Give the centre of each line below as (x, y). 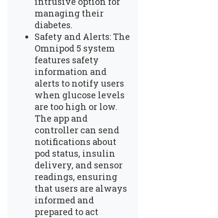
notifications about (75, 141)
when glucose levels (80, 95)
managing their (69, 13)
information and (71, 71)
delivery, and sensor (79, 165)
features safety (67, 60)
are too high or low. (76, 106)
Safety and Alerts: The (82, 36)
